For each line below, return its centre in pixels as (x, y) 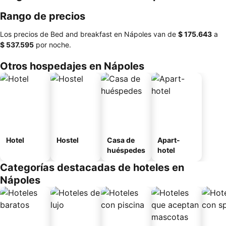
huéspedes (126, 150)
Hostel (68, 140)
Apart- (169, 140)
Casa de (121, 140)
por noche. (52, 45)
